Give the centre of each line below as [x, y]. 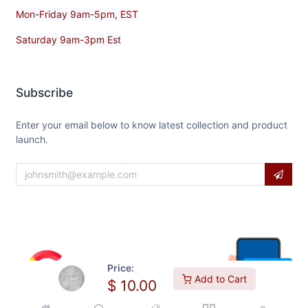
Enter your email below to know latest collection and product [152, 124]
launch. [32, 139]
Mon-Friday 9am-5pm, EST [77, 14]
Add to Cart [219, 278]
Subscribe [44, 92]
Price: [121, 268]
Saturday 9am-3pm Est [68, 39]
